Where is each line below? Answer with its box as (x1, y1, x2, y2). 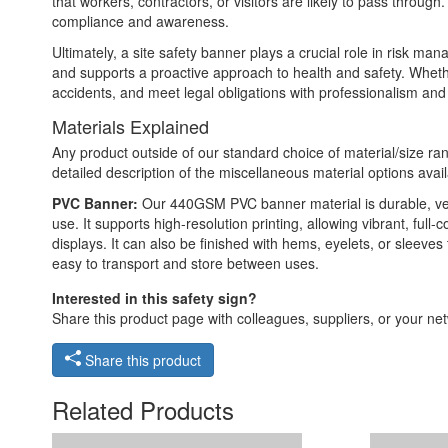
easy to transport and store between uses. (52, 252, 319, 273)
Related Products (52, 391, 234, 427)
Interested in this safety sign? (52, 287, 257, 308)
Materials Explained (52, 112, 209, 139)
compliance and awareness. (52, 10, 229, 31)
